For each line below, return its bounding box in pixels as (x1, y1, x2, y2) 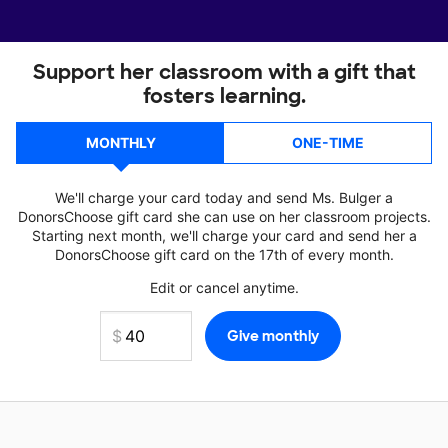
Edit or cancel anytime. (149, 279, 299, 296)
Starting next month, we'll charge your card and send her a (31, 227, 417, 244)
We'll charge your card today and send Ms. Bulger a (55, 189, 393, 206)
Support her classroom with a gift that (32, 59, 416, 85)
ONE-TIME (291, 134, 364, 151)
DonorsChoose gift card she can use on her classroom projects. (17, 208, 431, 225)
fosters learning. (142, 83, 306, 109)
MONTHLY (85, 134, 156, 151)
